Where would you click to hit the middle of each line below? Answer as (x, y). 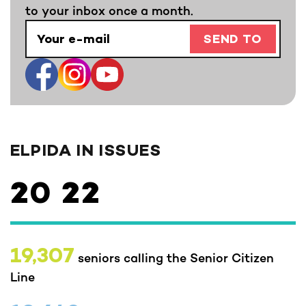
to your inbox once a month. (109, 10)
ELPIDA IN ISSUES (86, 152)
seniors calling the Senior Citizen (174, 257)
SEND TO (233, 40)
